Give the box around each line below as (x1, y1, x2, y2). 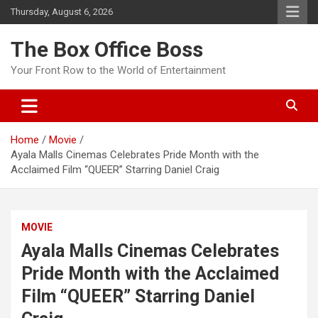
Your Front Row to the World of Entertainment (11, 64, 226, 77)
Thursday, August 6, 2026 (11, 6, 113, 17)
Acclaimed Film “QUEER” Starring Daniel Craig (11, 163, 219, 176)
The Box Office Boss (11, 37, 203, 62)
